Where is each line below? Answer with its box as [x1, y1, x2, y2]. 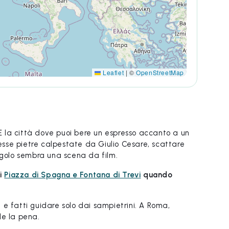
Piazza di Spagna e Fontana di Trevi [4, 170, 141, 179]
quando [141, 170, 173, 179]
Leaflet [101, 67, 124, 77]
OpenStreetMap [136, 67, 184, 77]
